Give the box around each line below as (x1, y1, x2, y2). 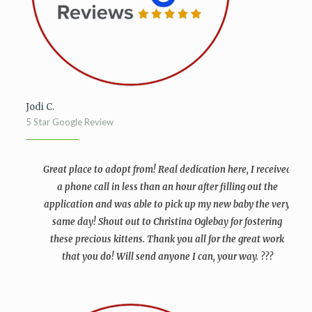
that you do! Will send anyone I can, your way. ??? (61, 251, 273, 263)
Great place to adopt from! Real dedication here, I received (42, 164, 292, 175)
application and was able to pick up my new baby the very (44, 198, 291, 210)
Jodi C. (25, 101, 54, 113)
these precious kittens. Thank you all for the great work (50, 233, 285, 245)
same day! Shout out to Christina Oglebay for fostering (52, 216, 283, 228)
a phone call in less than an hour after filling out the (56, 181, 278, 193)
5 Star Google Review (25, 116, 114, 127)
